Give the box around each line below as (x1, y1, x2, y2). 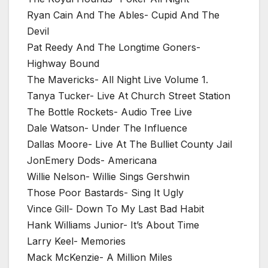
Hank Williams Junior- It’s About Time (27, 219, 199, 232)
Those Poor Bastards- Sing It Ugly (27, 187, 184, 199)
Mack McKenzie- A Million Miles (27, 251, 172, 264)
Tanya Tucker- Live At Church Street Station (27, 90, 230, 102)
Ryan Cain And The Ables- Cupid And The (27, 9, 220, 22)
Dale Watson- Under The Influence (27, 122, 187, 135)
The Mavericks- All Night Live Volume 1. (27, 74, 208, 86)
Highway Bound (27, 57, 99, 70)
